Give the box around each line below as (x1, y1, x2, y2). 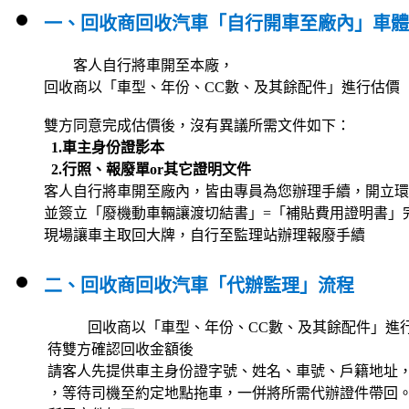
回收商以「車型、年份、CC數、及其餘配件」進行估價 (7, 79, 400, 95)
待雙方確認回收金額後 (7, 341, 194, 357)
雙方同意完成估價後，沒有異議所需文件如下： (44, 118, 351, 133)
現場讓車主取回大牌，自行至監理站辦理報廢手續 (7, 227, 365, 243)
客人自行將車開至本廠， (69, 58, 234, 73)
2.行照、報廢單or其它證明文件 (7, 162, 251, 177)
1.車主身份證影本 (51, 140, 164, 155)
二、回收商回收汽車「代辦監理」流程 (44, 276, 354, 296)
